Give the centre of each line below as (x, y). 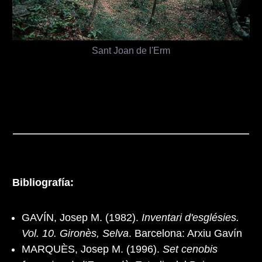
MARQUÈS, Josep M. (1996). (92, 249)
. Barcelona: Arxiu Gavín (185, 233)
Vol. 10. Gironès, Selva (75, 233)
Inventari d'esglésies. (190, 217)
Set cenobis (190, 249)
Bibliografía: (43, 182)
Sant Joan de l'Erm (131, 50)
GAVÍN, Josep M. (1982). (82, 217)
